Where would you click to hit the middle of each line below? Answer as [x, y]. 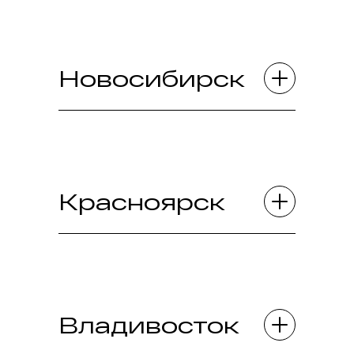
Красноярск [142, 201]
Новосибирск [152, 78]
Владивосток [149, 324]
